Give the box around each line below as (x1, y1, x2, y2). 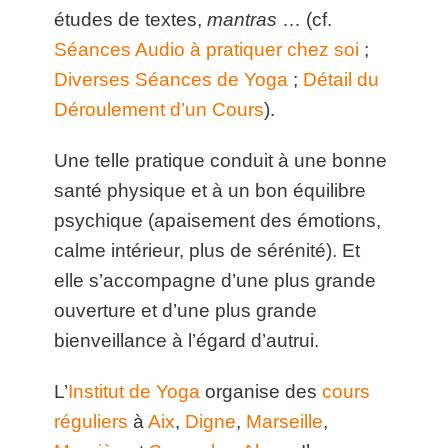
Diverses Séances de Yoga (54, 68, 289, 90)
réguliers (54, 411, 129, 433)
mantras (207, 8, 278, 30)
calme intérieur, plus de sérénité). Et (54, 240, 361, 261)
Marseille (246, 411, 324, 433)
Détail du (303, 68, 380, 90)
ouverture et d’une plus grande (54, 300, 318, 321)
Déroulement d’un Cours (54, 98, 265, 120)
